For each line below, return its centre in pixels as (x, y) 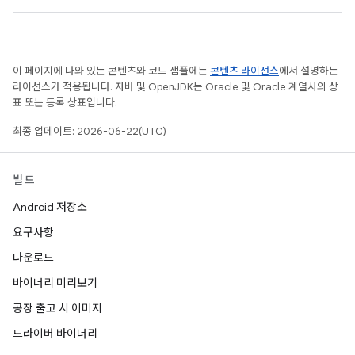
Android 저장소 (50, 207)
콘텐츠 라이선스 (244, 71)
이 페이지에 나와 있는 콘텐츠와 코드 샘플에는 (111, 71)
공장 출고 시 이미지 (57, 308)
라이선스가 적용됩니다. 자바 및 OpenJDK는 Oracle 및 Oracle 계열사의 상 (176, 87)
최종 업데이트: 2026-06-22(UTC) (90, 131)
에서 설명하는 (309, 71)
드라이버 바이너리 (55, 334)
